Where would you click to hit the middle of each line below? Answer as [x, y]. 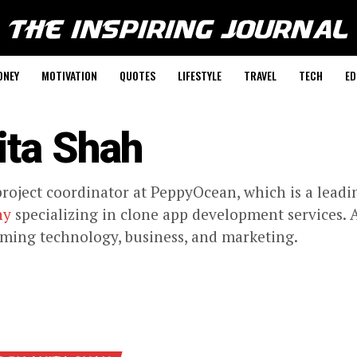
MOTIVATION [69, 75]
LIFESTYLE [199, 75]
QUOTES [137, 75]
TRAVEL [260, 75]
